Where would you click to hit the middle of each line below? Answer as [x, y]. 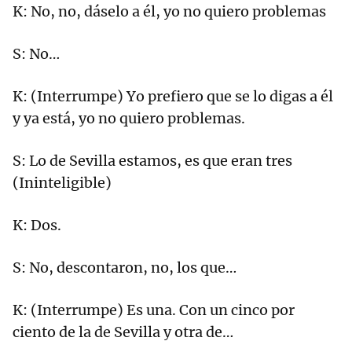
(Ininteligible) [62, 183]
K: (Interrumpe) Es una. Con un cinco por [154, 310]
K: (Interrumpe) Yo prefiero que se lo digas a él [173, 97]
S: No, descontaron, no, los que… [125, 268]
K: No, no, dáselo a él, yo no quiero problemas [169, 12]
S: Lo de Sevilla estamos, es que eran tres [152, 161]
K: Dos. [37, 225]
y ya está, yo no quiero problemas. [129, 119]
